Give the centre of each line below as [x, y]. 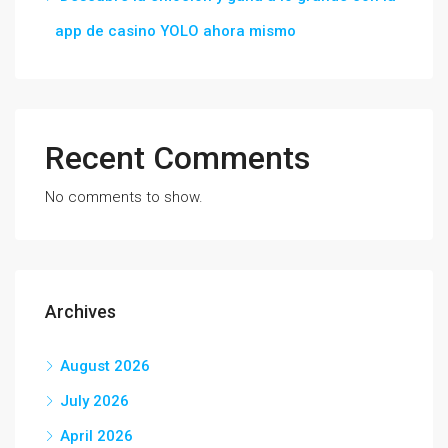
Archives [80, 311]
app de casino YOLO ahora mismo [175, 31]
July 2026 [94, 401]
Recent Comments [177, 158]
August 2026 [105, 366]
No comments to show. [124, 197]
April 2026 [96, 436]
